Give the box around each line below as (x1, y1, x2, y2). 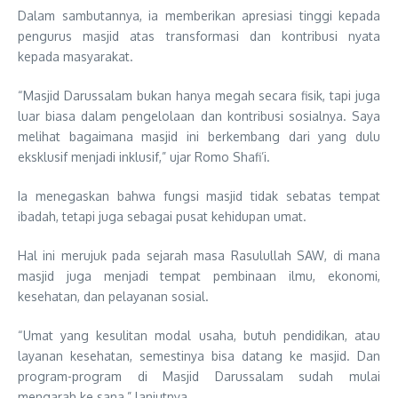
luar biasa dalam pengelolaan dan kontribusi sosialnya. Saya (18, 108, 380, 124)
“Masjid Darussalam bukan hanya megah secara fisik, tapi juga (18, 88, 380, 104)
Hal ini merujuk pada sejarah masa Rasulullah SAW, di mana (18, 248, 380, 264)
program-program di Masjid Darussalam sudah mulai (18, 369, 380, 385)
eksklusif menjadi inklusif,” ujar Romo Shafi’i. (18, 149, 270, 165)
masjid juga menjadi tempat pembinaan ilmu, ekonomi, (18, 268, 380, 284)
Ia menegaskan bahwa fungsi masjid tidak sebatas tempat (18, 188, 380, 204)
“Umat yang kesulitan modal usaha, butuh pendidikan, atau (18, 328, 380, 344)
